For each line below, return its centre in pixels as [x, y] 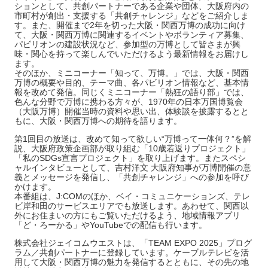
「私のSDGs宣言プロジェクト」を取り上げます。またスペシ [130, 158]
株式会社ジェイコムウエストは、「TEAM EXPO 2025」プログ [133, 243]
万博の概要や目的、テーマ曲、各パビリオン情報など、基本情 [132, 83]
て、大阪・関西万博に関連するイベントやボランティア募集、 [132, 35]
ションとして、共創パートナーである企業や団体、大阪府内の [132, 6]
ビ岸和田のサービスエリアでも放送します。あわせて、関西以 [132, 206]
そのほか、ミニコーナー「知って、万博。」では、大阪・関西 [132, 73]
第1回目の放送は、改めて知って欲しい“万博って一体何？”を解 [133, 139]
